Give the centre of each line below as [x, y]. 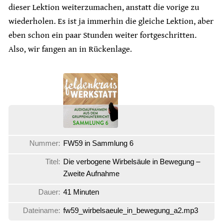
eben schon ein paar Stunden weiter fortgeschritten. [103, 35]
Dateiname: [42, 210]
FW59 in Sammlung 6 [98, 143]
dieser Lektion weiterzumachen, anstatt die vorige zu [104, 7]
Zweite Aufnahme [91, 173]
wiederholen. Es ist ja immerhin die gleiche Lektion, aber [111, 21]
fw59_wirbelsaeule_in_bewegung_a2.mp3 [131, 210]
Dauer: [49, 192]
